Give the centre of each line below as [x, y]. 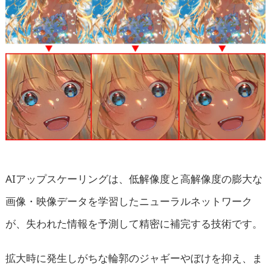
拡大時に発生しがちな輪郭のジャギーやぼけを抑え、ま [134, 258]
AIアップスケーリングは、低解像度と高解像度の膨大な [134, 178]
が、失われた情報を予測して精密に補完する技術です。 [134, 223]
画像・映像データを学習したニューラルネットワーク [129, 201]
